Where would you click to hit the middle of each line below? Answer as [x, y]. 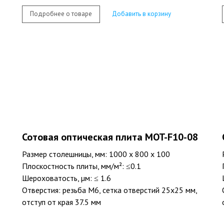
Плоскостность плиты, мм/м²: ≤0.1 [81, 166]
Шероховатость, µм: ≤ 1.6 [66, 178]
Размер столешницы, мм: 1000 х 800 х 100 [96, 154]
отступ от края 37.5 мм [61, 202]
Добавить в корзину [141, 14]
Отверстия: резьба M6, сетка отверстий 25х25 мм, [109, 190]
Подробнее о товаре [61, 14]
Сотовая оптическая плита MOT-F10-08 [110, 137]
